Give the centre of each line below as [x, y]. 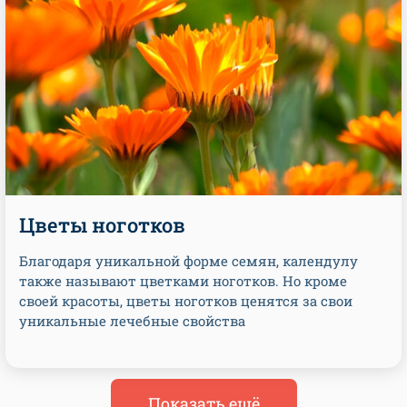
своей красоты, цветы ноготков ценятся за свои [186, 301]
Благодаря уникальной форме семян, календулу [189, 261]
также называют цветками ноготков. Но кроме [183, 281]
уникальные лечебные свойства [132, 321]
